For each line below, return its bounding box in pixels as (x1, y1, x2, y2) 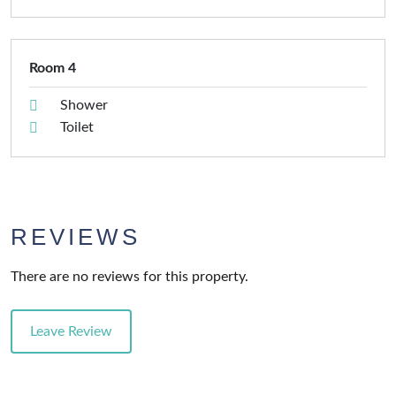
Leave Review (30, 324, 112, 339)
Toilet (60, 120, 94, 135)
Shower (60, 98, 108, 113)
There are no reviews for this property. (11, 270, 248, 285)
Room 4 (29, 61, 76, 76)
